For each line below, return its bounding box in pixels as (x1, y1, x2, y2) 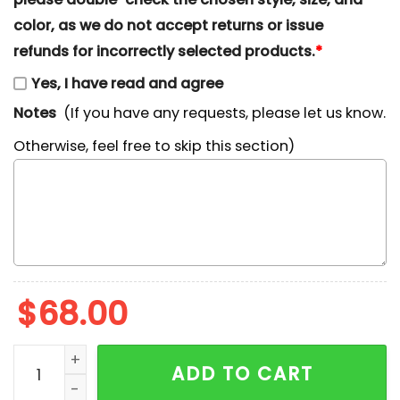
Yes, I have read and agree (31, 73, 223, 95)
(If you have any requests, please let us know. (63, 103, 387, 124)
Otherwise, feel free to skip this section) (13, 135, 295, 156)
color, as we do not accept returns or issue (13, 14, 323, 36)
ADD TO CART (171, 361, 313, 387)
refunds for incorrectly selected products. (13, 40, 315, 62)
